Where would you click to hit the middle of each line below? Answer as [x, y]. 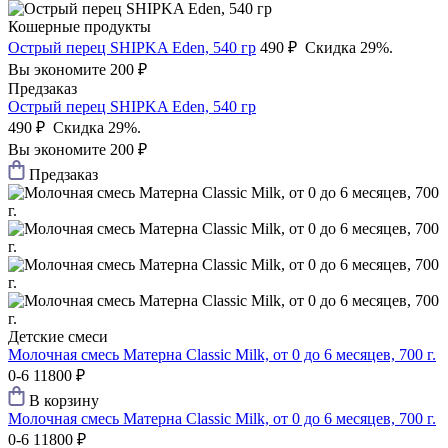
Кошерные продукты [79, 27]
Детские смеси [58, 337]
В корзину [64, 401]
